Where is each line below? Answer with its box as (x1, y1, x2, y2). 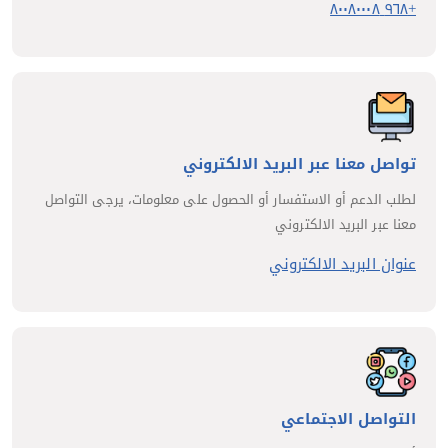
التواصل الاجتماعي (281, 405, 416, 434)
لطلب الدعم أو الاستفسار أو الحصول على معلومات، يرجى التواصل (44, 187, 416, 213)
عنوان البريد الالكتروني (269, 250, 416, 279)
